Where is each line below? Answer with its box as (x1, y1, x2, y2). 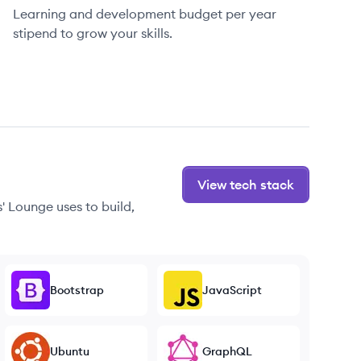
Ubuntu (50, 344, 89, 359)
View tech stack (197, 176, 294, 193)
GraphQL (202, 344, 252, 359)
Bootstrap (50, 283, 104, 297)
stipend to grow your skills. (13, 25, 172, 41)
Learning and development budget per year (13, 6, 276, 22)
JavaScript (202, 283, 262, 297)
